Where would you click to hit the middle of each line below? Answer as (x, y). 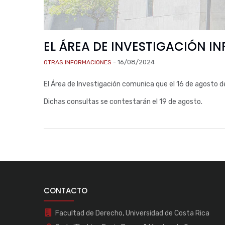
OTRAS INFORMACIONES (78, 62)
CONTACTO (66, 191)
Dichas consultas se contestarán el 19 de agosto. (123, 102)
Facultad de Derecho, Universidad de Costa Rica (132, 213)
